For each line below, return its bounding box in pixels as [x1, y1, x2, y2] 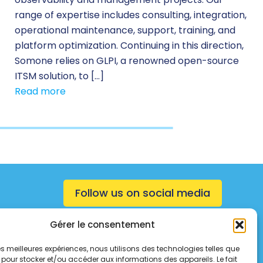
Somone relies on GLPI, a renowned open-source [15, 53, 240, 68]
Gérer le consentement [50, 218, 156, 231]
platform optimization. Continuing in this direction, [15, 38, 244, 52]
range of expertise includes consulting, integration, [15, 8, 247, 22]
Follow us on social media [75, 185, 210, 200]
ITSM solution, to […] [15, 69, 104, 83]
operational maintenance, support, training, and [15, 23, 236, 37]
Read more [15, 84, 66, 98]
